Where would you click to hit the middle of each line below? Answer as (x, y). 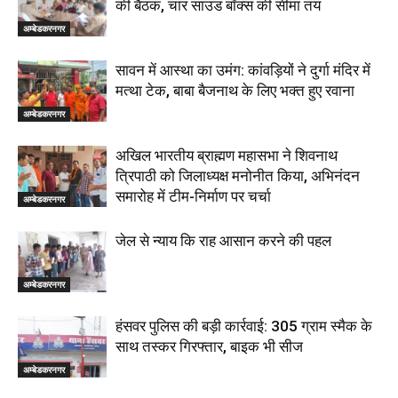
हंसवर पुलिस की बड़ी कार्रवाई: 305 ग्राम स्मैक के (244, 326)
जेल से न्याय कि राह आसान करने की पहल (223, 241)
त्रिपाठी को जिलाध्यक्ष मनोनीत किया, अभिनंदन (238, 176)
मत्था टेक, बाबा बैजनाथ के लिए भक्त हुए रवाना (235, 91)
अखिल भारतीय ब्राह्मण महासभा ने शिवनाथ (227, 156)
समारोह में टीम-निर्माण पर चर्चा (193, 197)
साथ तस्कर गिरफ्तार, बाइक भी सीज (209, 347)
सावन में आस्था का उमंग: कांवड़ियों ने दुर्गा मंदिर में (243, 71)
